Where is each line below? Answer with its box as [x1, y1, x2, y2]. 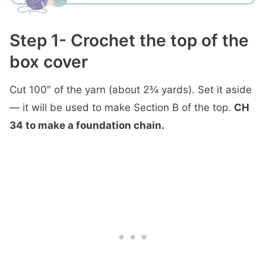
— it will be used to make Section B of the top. [9, 102, 234, 113]
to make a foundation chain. [23, 119, 164, 131]
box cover [9, 52, 88, 72]
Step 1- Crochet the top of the [9, 30, 249, 50]
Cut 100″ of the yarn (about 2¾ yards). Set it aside [9, 84, 252, 96]
